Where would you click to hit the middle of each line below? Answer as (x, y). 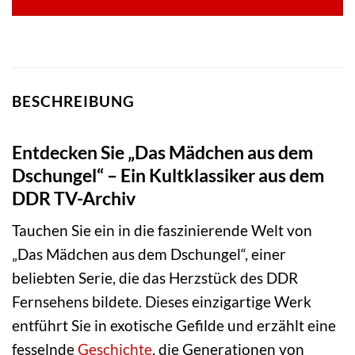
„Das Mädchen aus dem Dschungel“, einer (149, 254)
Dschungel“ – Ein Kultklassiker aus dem (168, 175)
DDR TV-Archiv (74, 198)
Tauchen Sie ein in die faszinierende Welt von (162, 231)
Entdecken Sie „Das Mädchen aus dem (162, 152)
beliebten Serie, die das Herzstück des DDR (155, 278)
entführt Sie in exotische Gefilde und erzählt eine (174, 326)
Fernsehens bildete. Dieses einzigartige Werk (162, 302)
